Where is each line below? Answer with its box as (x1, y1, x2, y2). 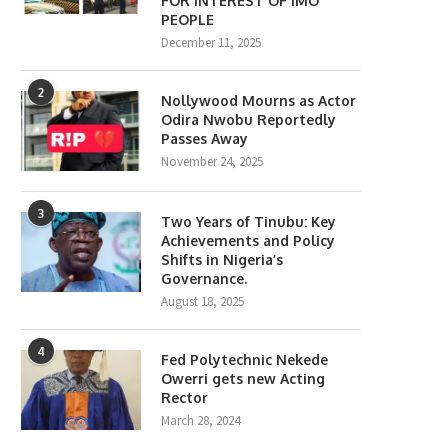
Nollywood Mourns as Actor (161, 92, 356, 110)
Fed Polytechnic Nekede (161, 351, 328, 369)
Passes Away (161, 130, 248, 148)
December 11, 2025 (161, 34, 261, 52)
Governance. (161, 270, 247, 288)
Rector (161, 389, 208, 407)
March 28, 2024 (161, 412, 240, 430)
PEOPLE (161, 11, 214, 29)
